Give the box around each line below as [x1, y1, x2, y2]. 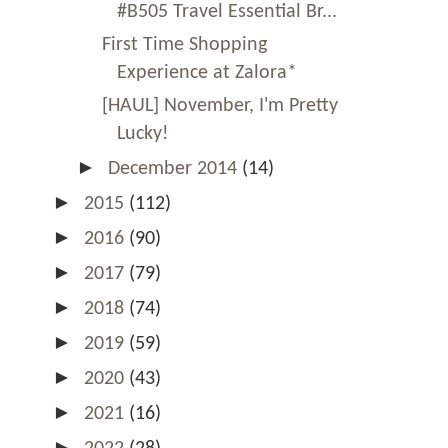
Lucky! [117, 123, 169, 144]
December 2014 [108, 158, 242, 179]
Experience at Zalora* [117, 62, 297, 83]
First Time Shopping [102, 34, 267, 55]
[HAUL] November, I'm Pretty [102, 95, 338, 116]
